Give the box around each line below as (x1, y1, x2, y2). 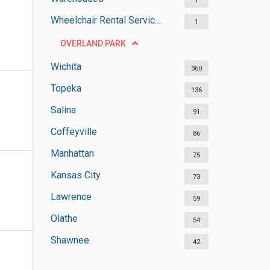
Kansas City (50, 169, 101, 181)
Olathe (50, 213, 78, 224)
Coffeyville (50, 126, 97, 137)
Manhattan (50, 148, 94, 159)
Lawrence (50, 191, 92, 202)
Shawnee (50, 234, 89, 246)
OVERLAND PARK (60, 39, 126, 48)
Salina (50, 104, 76, 116)
